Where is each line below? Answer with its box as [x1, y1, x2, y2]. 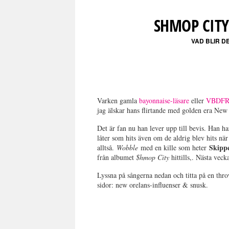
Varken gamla [97, 95, 140, 105]
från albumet [97, 152, 136, 162]
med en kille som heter [141, 142, 210, 152]
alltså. [97, 142, 117, 152]
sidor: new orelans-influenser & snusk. [97, 179, 209, 190]
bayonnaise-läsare [139, 95, 190, 105]
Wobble [117, 142, 141, 152]
